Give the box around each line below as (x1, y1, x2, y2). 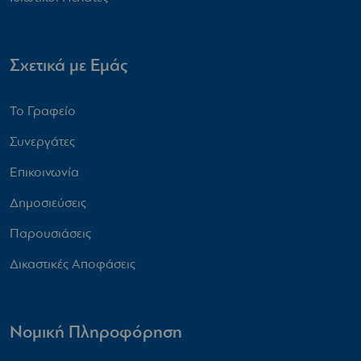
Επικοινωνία (10, 164, 79, 180)
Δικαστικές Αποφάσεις (10, 255, 135, 272)
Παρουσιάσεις (10, 225, 91, 241)
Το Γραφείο (10, 102, 76, 118)
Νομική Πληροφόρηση (10, 321, 182, 342)
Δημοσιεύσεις (10, 194, 86, 210)
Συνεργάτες (10, 133, 75, 149)
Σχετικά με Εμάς (10, 54, 127, 76)
